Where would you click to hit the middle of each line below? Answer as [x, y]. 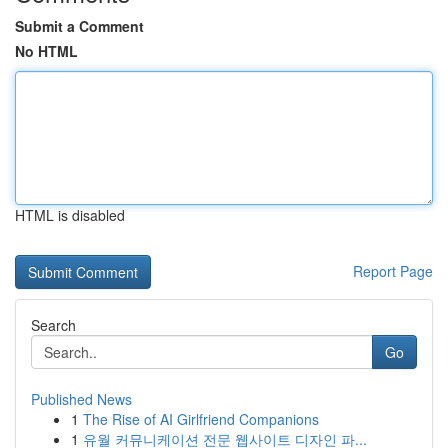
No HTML [46, 51]
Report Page [393, 271]
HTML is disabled [70, 215]
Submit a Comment [79, 26]
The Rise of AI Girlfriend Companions [201, 419]
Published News [81, 399]
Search [53, 325]
